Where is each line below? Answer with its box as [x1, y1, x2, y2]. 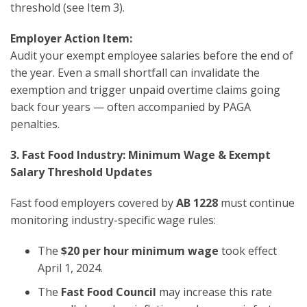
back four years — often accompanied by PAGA [10, 99, 251, 114]
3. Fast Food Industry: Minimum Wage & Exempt [10, 147, 271, 162]
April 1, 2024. [38, 260, 103, 275]
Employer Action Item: [10, 30, 132, 46]
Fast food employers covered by [10, 195, 176, 210]
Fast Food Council [61, 284, 156, 299]
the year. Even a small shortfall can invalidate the [10, 64, 260, 80]
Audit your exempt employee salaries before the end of [10, 47, 293, 63]
